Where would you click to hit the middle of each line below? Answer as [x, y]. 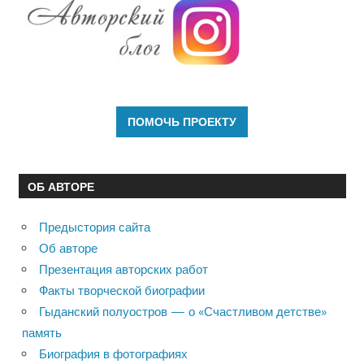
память [42, 332]
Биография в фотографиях [113, 353]
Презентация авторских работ [123, 269]
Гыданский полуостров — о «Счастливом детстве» [183, 311]
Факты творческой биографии [122, 290]
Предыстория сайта [95, 227]
